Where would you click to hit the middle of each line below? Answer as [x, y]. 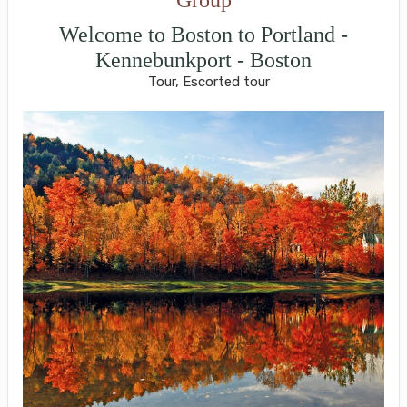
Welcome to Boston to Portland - [203, 34]
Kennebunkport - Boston [203, 60]
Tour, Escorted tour [209, 81]
